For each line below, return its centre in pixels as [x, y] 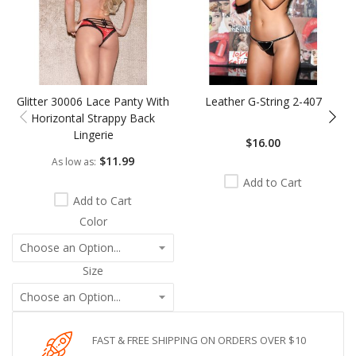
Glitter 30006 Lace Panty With [93, 102]
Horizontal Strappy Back [93, 118]
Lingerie [93, 135]
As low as [73, 161]
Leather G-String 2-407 [263, 102]
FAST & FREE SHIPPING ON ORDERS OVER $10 [199, 340]
